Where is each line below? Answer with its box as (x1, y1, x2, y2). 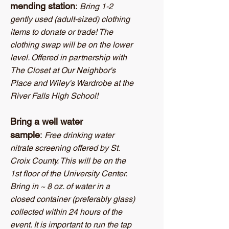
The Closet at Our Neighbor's (10, 65, 116, 75)
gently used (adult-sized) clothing (10, 14, 130, 24)
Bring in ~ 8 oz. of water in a (10, 181, 110, 191)
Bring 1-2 (80, 2, 113, 11)
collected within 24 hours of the (10, 207, 122, 217)
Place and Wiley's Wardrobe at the (10, 78, 133, 88)
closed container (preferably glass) (10, 194, 135, 204)
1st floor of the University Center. (10, 169, 127, 178)
